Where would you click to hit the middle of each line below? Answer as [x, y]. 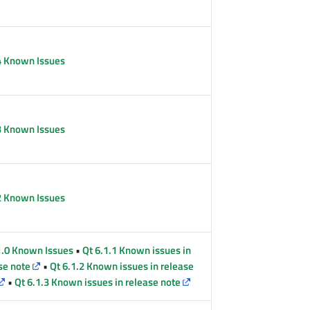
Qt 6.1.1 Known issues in [137, 250]
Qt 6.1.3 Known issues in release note [98, 282]
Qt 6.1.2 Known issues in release [122, 266]
